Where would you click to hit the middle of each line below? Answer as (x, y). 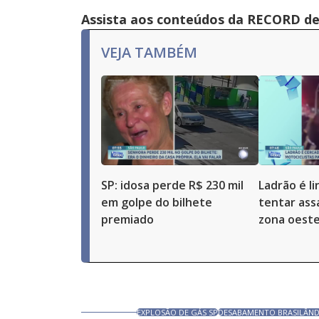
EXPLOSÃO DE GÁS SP (178, 312)
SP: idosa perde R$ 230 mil (172, 185)
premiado (127, 219)
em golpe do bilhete (157, 202)
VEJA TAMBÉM (149, 52)
